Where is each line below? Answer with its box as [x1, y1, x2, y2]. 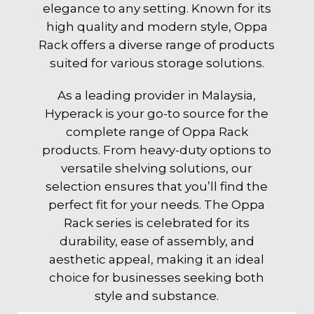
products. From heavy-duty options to [42, 142, 272, 157]
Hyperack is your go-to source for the [45, 106, 269, 121]
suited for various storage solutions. [49, 55, 264, 70]
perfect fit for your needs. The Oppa [48, 197, 266, 212]
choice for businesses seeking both [49, 270, 265, 285]
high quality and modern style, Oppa [46, 19, 268, 34]
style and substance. [95, 288, 219, 303]
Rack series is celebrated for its [64, 215, 250, 230]
